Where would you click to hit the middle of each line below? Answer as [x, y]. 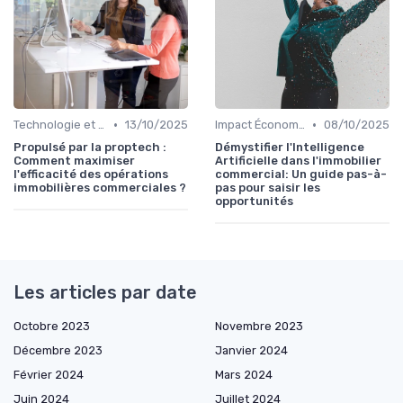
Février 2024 [49, 375]
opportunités [254, 201]
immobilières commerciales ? [100, 188]
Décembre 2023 [58, 351]
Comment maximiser [74, 161]
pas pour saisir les [268, 188]
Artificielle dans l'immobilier [298, 161]
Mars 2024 [244, 375]
